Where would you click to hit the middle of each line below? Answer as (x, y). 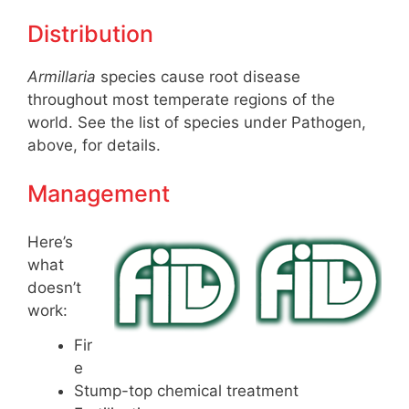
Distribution (90, 33)
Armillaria (62, 76)
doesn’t (54, 287)
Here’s (50, 241)
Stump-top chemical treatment (186, 391)
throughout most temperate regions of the (181, 99)
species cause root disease (198, 76)
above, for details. (94, 145)
